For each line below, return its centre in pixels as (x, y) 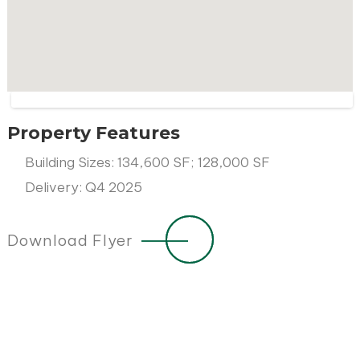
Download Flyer (70, 240)
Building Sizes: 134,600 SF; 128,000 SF (147, 162)
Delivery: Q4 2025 (83, 187)
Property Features (93, 133)
